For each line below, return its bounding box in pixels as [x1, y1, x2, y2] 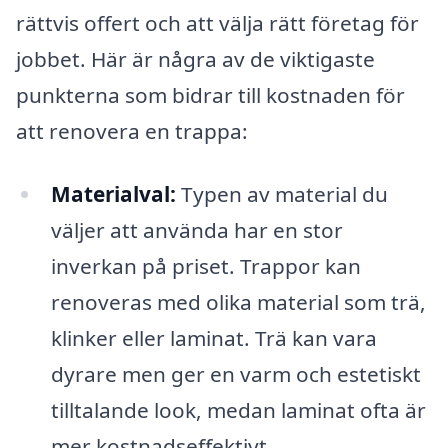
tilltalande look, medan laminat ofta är [50, 396, 426, 425]
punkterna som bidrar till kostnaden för [16, 80, 405, 109]
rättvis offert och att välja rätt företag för [16, 8, 419, 37]
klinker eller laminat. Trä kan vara [50, 324, 377, 353]
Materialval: [50, 180, 176, 209]
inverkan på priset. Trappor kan [50, 252, 361, 281]
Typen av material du [175, 180, 388, 209]
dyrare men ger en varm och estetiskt [50, 360, 421, 389]
